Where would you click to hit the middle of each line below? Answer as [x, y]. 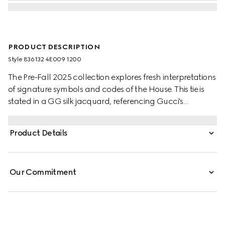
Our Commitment [43, 172]
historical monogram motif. [57, 113]
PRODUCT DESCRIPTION [54, 47]
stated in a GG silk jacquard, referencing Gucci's [96, 101]
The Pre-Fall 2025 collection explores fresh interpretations [112, 77]
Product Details [39, 133]
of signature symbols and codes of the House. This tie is [106, 89]
